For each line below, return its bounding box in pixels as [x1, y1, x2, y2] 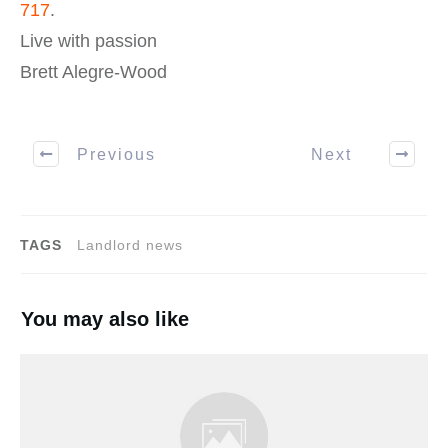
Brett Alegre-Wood [20, 62, 167, 83]
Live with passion [20, 31, 157, 52]
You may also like [21, 308, 189, 331]
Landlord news [77, 237, 183, 254]
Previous [77, 145, 156, 163]
